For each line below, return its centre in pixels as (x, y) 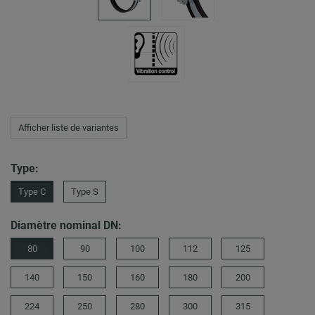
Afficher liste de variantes (69, 128)
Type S (85, 192)
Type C (32, 192)
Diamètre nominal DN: (66, 226)
